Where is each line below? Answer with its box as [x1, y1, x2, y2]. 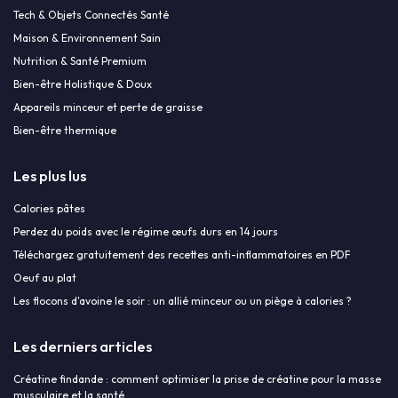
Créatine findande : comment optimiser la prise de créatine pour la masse [13, 372, 381, 386]
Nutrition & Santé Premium [13, 54, 147, 68]
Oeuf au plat [13, 271, 76, 285]
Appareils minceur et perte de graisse [13, 100, 203, 115]
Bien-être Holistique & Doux [13, 77, 152, 92]
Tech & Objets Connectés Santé [13, 8, 169, 22]
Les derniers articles [13, 337, 152, 356]
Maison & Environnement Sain [13, 31, 161, 45]
